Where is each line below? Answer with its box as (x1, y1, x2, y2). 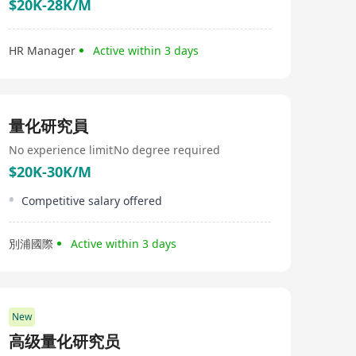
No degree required (114, 142, 220, 157)
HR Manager (9, 43, 75, 58)
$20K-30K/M (9, 162, 91, 181)
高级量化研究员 (9, 331, 120, 352)
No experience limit (9, 142, 113, 157)
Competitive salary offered (21, 193, 162, 208)
